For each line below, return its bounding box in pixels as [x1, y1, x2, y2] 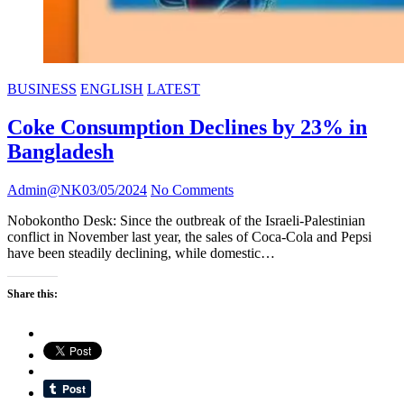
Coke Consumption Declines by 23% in [7, 115, 367, 139]
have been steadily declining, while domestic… [7, 244, 275, 261]
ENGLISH [80, 80, 143, 96]
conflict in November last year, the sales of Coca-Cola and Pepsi [7, 228, 372, 244]
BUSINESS [7, 80, 77, 96]
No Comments [151, 181, 234, 197]
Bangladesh [7, 139, 114, 163]
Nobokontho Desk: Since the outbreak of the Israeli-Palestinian [7, 212, 365, 228]
